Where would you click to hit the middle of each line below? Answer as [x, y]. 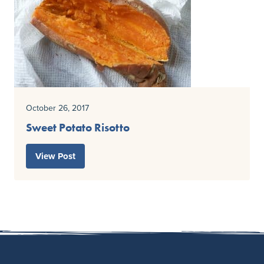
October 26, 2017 [57, 108]
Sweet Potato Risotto [78, 128]
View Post [55, 156]
